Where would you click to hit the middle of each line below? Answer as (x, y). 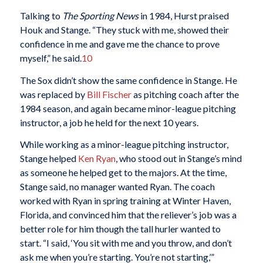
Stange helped (49, 159)
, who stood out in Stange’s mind (178, 159)
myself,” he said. (50, 58)
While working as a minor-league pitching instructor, (124, 144)
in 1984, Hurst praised (183, 15)
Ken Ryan (97, 159)
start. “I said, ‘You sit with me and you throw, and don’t (126, 243)
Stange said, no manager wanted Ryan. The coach (117, 187)
